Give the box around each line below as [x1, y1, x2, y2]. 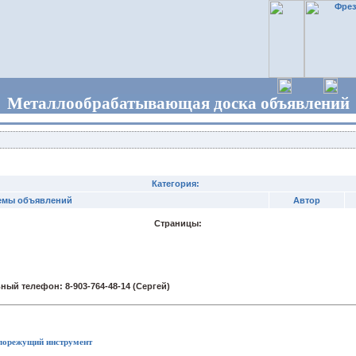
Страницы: [154, 219, 202, 228]
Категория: [152, 179, 204, 188]
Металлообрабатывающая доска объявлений [6, 94, 350, 113]
